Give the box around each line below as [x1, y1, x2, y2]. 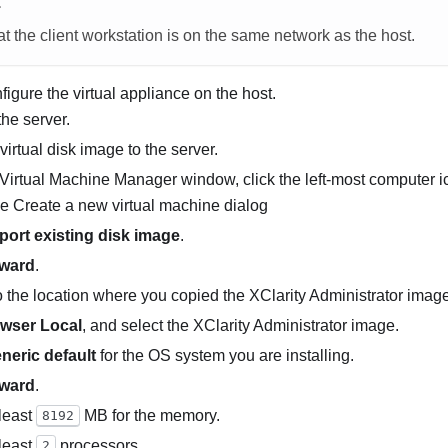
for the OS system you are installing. [96, 346, 354, 364]
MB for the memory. [79, 406, 220, 424]
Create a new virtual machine [13, 196, 220, 214]
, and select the [82, 316, 193, 334]
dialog [220, 196, 268, 214]
